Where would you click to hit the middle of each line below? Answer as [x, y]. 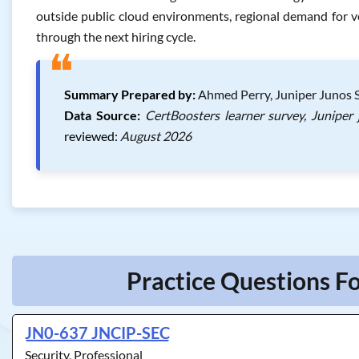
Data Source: [102, 115]
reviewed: [91, 136]
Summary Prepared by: [130, 94]
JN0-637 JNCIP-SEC [97, 333]
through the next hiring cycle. [116, 36]
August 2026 [156, 136]
